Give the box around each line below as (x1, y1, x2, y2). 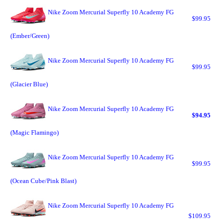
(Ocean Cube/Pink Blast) (10, 177, 76, 184)
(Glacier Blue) (10, 80, 48, 88)
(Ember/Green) (10, 32, 49, 39)
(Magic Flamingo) (10, 129, 59, 136)
